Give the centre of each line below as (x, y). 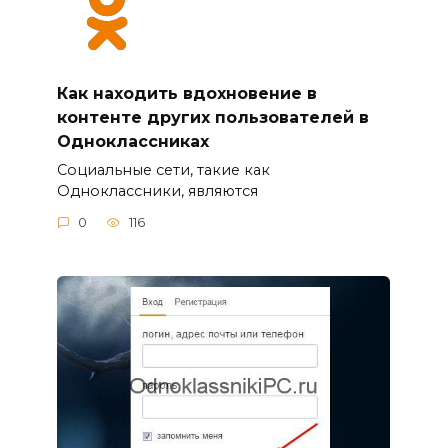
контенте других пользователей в (212, 117)
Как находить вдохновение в (186, 93)
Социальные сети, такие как (163, 169)
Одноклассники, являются (157, 190)
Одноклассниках (132, 141)
